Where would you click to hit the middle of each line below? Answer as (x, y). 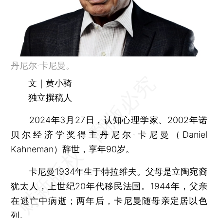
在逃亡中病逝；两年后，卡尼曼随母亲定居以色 (109, 200)
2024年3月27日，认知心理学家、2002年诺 (109, 120)
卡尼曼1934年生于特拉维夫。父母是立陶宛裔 (109, 171)
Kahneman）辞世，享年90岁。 (73, 149)
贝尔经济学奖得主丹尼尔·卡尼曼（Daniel (109, 134)
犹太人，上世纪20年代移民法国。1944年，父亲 (109, 186)
